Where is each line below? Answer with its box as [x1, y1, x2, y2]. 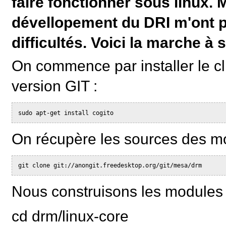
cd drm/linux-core [12, 208, 129, 225]
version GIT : [12, 78, 98, 95]
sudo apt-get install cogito [18, 109, 114, 117]
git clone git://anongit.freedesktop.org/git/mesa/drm [18, 162, 202, 169]
